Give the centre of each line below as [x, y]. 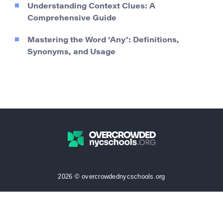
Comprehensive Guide [72, 18]
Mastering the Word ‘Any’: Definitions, [103, 40]
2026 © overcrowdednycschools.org [111, 176]
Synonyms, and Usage [71, 52]
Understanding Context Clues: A [91, 6]
